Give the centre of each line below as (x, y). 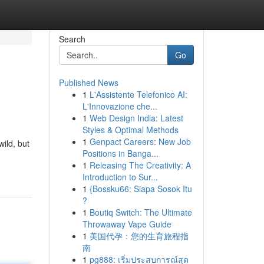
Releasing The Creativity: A (140, 165)
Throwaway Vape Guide (127, 224)
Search (72, 39)
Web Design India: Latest (136, 118)
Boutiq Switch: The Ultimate (141, 212)
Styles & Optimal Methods (130, 130)
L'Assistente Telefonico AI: (138, 94)
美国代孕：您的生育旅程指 (139, 236)
